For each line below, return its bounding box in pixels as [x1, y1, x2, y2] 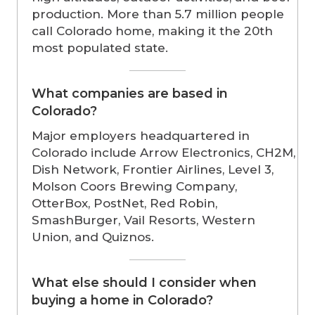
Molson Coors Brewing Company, [32, 179, 237, 194]
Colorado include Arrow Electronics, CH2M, [32, 146, 295, 160]
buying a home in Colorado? [32, 292, 213, 309]
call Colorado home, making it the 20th [32, 24, 273, 39]
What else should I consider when [32, 275, 257, 291]
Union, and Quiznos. [32, 230, 154, 245]
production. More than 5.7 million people [32, 7, 284, 22]
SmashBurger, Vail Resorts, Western [32, 213, 255, 228]
